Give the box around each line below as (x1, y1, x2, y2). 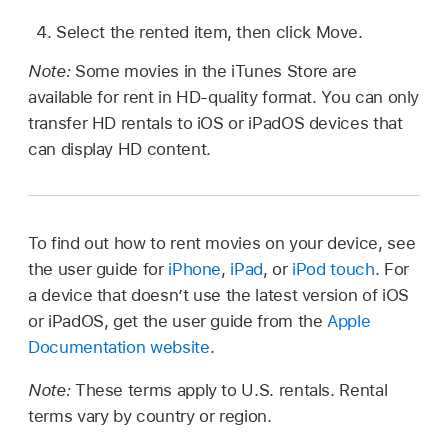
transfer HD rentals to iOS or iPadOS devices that (28, 113, 403, 134)
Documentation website (28, 337, 210, 358)
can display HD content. (28, 139, 211, 160)
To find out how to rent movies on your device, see (28, 233, 416, 254)
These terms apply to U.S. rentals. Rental (74, 380, 388, 401)
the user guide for (28, 259, 169, 280)
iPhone (168, 259, 222, 280)
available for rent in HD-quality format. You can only (28, 87, 420, 108)
